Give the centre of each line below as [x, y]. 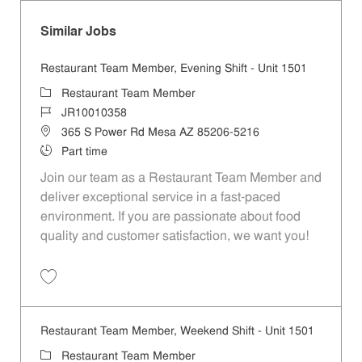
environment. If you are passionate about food [170, 218]
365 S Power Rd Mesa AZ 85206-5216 [160, 133]
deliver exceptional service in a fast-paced [160, 198]
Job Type [63, 152]
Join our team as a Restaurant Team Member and [181, 179]
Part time [84, 153]
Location [61, 133]
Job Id [55, 113]
